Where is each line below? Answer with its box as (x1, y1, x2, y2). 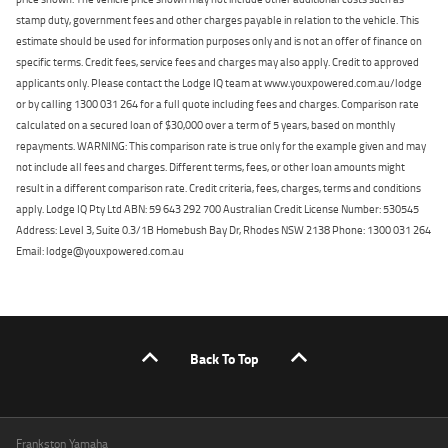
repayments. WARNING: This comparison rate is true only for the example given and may (16, 137, 426, 155)
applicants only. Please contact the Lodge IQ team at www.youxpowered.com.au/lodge (16, 74, 422, 92)
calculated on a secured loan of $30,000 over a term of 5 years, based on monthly (16, 116, 395, 134)
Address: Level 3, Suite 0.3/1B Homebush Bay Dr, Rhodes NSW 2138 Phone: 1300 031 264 (16, 221, 431, 239)
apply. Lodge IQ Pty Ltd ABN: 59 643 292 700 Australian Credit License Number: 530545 (16, 200, 419, 218)
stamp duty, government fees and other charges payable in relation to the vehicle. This (16, 11, 419, 29)
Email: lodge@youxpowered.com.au (16, 242, 184, 260)
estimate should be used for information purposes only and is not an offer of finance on (16, 32, 422, 50)
